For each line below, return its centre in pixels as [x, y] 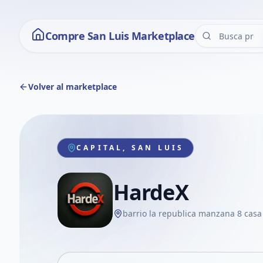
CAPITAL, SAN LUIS [130, 148]
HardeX [151, 192]
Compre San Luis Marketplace [120, 36]
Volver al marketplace [73, 87]
